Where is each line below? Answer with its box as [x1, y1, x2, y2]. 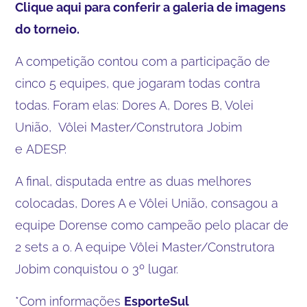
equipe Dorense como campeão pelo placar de [15, 218, 289, 233]
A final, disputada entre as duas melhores [15, 174, 252, 189]
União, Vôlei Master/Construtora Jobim [15, 120, 243, 135]
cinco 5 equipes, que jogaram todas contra [15, 76, 261, 91]
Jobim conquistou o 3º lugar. [15, 262, 179, 277]
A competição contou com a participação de [15, 54, 271, 69]
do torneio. [15, 22, 80, 37]
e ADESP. [15, 142, 67, 157]
